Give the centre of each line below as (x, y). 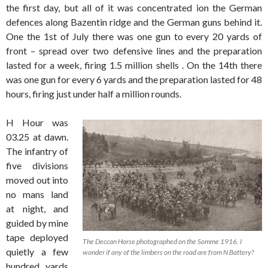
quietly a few (37, 252)
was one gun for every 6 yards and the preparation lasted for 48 (134, 80)
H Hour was (37, 123)
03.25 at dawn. (37, 137)
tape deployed (37, 237)
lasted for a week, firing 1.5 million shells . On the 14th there (134, 65)
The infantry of (37, 151)
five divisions (37, 166)
